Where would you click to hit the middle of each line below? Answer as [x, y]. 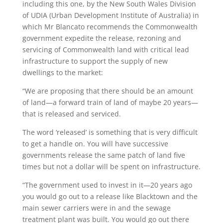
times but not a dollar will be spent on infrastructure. [111, 167]
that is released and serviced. [71, 114]
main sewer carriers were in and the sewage [96, 208]
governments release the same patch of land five [104, 155]
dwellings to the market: [62, 72]
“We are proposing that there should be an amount [108, 91]
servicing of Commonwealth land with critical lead [106, 50]
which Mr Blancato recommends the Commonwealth [110, 27]
